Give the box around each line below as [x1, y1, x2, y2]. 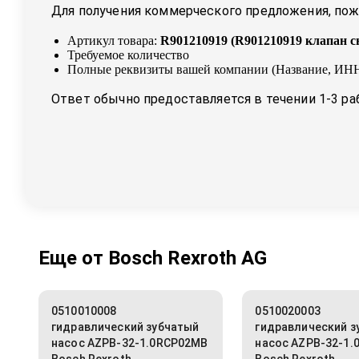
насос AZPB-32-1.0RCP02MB [51, 337, 208, 350]
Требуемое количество [67, 48, 189, 63]
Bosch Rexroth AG [108, 247, 267, 270]
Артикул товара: [67, 34, 157, 48]
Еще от [38, 247, 108, 270]
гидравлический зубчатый [51, 321, 200, 334]
